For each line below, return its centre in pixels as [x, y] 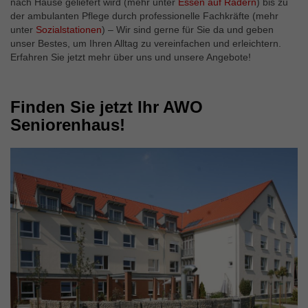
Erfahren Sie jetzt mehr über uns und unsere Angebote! [131, 57]
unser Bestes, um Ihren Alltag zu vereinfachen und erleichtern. [146, 43]
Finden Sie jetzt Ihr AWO [107, 107]
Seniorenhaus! [68, 125]
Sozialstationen [69, 30]
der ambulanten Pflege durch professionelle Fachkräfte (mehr [144, 16]
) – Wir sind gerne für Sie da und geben [188, 30]
